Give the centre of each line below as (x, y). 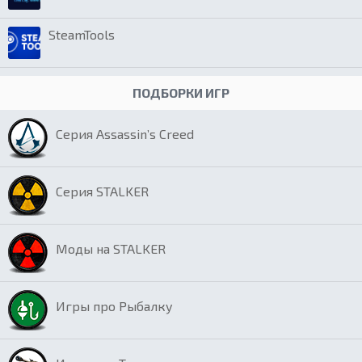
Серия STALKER (102, 191)
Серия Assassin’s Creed (125, 133)
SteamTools (82, 34)
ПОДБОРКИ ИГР (181, 92)
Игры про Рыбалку (114, 305)
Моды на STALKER (111, 248)
